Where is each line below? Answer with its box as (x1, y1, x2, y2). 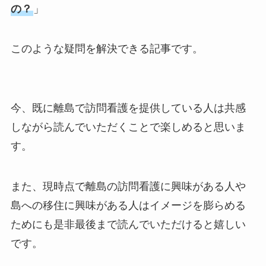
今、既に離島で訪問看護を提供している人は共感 (10, 102, 246, 115)
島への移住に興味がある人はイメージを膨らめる (10, 199, 246, 212)
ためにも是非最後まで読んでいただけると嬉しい (10, 218, 246, 231)
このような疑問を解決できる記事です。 (10, 43, 203, 55)
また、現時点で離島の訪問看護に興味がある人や (10, 180, 246, 193)
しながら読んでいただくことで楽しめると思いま (10, 121, 246, 134)
